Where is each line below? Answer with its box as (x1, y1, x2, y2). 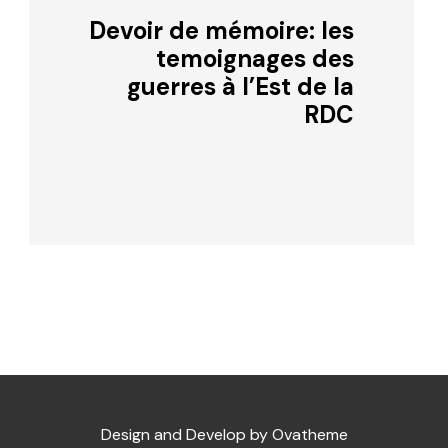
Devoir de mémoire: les (89, 14, 354, 46)
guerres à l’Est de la (127, 70, 354, 102)
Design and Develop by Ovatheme (100, 423, 348, 445)
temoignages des (156, 42, 354, 74)
